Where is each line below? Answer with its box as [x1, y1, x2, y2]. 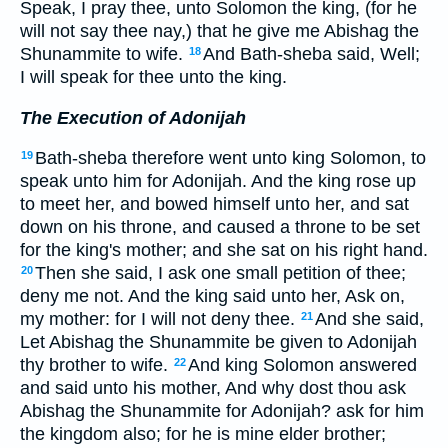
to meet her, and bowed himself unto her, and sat [20, 194, 409, 215]
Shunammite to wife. [20, 44, 188, 65]
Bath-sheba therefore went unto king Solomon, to [35, 148, 426, 169]
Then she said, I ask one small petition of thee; [35, 263, 406, 284]
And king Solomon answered [188, 355, 417, 376]
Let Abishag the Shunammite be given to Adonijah [20, 332, 417, 353]
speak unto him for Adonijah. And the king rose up [20, 171, 416, 192]
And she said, [315, 309, 424, 330]
